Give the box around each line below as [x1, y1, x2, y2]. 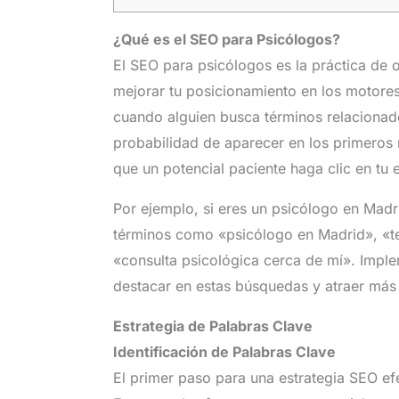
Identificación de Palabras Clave [112, 342, 336, 361]
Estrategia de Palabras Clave [112, 316, 313, 335]
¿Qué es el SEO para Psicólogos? [112, 29, 340, 48]
